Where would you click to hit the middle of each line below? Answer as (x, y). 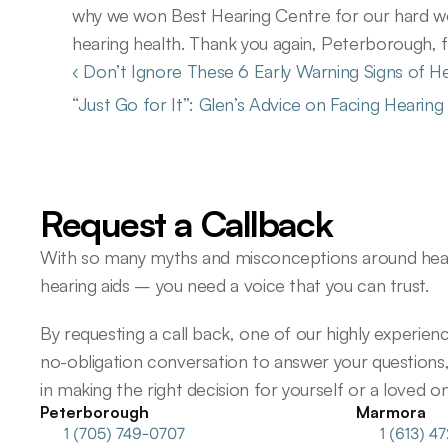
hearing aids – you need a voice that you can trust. (234, 285)
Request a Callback (186, 223)
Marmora (391, 412)
